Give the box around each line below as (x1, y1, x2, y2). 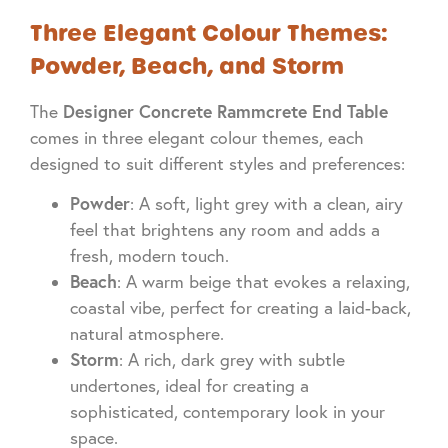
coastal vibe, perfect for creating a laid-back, (70, 297, 411, 319)
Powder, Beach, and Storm (30, 49, 344, 82)
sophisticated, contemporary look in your (70, 401, 385, 423)
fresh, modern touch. (70, 245, 229, 267)
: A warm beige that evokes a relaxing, (117, 271, 410, 293)
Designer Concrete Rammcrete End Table (63, 99, 388, 123)
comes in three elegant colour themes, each (30, 126, 364, 148)
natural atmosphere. (70, 323, 224, 345)
